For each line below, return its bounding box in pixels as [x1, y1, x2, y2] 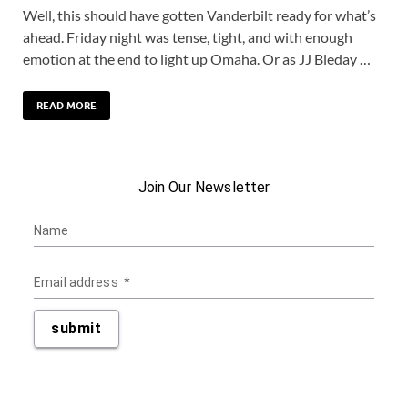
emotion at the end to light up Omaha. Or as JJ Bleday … [23, 50, 371, 68]
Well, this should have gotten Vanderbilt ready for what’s [23, 6, 376, 25]
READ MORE [36, 99, 97, 113]
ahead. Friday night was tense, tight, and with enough [23, 28, 352, 46]
